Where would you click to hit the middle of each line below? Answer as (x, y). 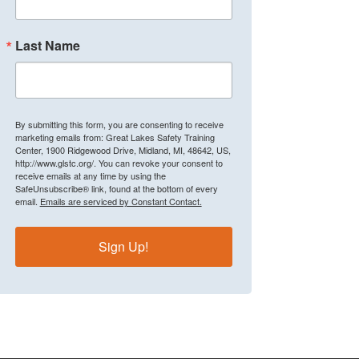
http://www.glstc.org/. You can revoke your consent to (119, 162)
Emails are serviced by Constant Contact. (121, 201)
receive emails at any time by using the (90, 175)
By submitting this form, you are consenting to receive (119, 124)
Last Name (47, 45)
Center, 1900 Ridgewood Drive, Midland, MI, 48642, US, (123, 149)
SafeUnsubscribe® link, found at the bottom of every (116, 188)
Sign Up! (124, 246)
